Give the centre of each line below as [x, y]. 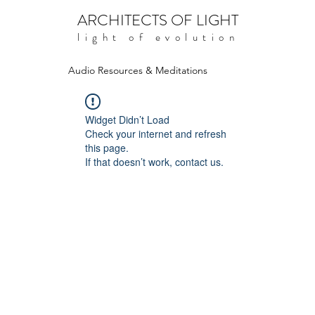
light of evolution [158, 37]
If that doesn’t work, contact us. [154, 162]
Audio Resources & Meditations [137, 70]
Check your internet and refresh [156, 134]
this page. [107, 148]
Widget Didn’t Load [127, 120]
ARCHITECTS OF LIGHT [157, 20]
